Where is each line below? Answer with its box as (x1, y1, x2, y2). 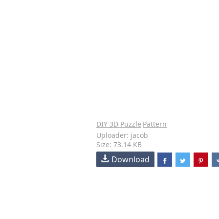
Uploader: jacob (96, 131, 148, 140)
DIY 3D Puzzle (96, 119, 141, 129)
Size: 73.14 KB (96, 140, 142, 149)
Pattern (143, 119, 167, 129)
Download (111, 154, 150, 165)
